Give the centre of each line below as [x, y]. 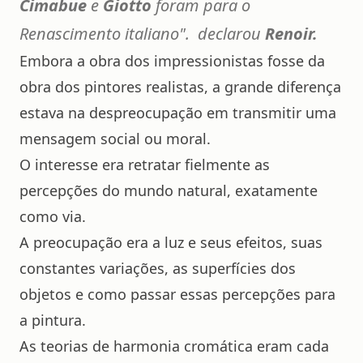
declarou [227, 34]
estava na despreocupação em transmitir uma [178, 113]
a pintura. [53, 320]
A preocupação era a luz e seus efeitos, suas [171, 243]
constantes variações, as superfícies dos [158, 269]
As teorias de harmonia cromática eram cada [174, 346]
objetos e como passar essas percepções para [177, 295]
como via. [53, 217]
